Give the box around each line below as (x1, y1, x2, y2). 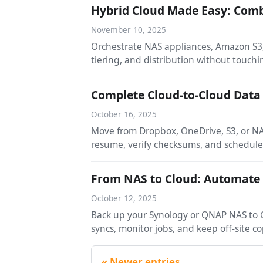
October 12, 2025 (91, 193, 157, 204)
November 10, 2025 (91, 25, 167, 36)
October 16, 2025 (91, 109, 157, 120)
